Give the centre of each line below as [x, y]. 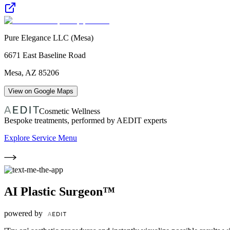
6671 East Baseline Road [45, 55]
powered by [24, 213]
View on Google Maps [41, 91]
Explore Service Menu [41, 138]
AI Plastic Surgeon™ [60, 191]
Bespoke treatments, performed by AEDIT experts [85, 120]
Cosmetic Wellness [70, 111]
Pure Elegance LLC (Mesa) [49, 37]
